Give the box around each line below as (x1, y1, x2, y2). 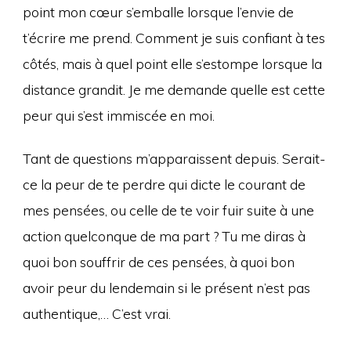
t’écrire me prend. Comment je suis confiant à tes (22, 28, 325, 46)
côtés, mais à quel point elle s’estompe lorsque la (22, 54, 322, 72)
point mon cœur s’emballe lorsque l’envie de (22, 2, 294, 20)
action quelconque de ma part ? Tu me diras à (22, 226, 306, 244)
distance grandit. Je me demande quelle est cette (22, 80, 325, 98)
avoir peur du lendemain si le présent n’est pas (22, 278, 310, 296)
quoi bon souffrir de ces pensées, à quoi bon (22, 252, 295, 270)
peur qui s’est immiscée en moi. (22, 106, 215, 124)
